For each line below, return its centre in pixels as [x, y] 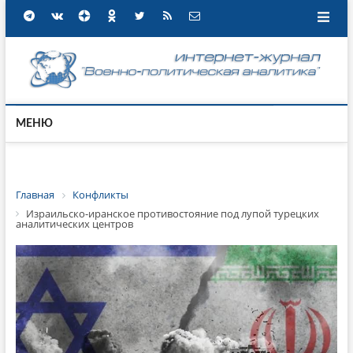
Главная [35, 195]
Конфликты [100, 195]
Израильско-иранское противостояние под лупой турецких [172, 213]
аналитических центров [74, 224]
